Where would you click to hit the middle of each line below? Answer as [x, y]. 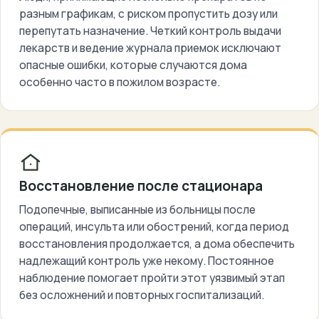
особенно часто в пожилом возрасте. [120, 82]
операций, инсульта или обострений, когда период [154, 226]
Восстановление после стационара [141, 186]
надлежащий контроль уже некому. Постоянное [147, 261]
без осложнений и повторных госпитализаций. [142, 295]
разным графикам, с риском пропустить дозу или [148, 14]
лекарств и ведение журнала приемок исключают [150, 48]
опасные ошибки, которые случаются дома [133, 65]
